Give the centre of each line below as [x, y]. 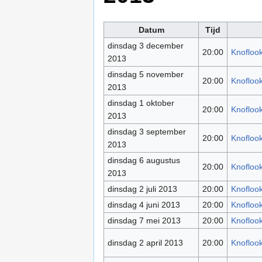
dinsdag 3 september [146, 132]
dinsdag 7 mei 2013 [144, 221]
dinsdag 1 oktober [141, 103]
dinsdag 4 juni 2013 [144, 205]
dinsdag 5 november [145, 75]
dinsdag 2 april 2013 [145, 243]
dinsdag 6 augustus [144, 161]
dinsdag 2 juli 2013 [142, 189]
